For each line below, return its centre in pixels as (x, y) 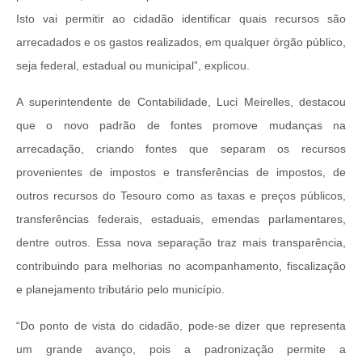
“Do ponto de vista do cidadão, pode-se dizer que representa (181, 326)
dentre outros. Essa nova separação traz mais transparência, (181, 243)
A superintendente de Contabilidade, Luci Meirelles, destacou (181, 102)
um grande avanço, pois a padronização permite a (181, 349)
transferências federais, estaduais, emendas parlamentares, (181, 219)
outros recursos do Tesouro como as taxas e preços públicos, (181, 196)
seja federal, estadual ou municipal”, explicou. (135, 66)
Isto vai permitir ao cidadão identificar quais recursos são (181, 19)
